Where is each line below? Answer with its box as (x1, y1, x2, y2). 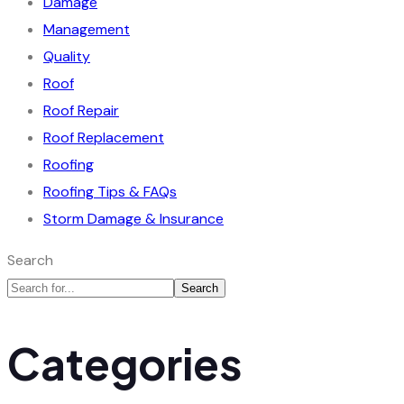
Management (43, 19, 130, 39)
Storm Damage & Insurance (43, 208, 224, 228)
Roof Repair (43, 100, 119, 120)
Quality (43, 46, 90, 66)
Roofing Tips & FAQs (43, 181, 177, 201)
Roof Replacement (43, 127, 164, 147)
